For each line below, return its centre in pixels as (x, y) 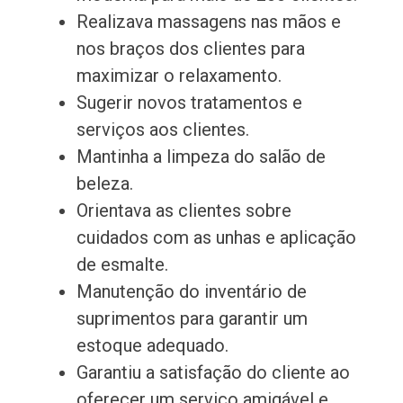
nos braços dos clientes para (190, 49)
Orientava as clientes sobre (184, 211)
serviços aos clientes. (162, 130)
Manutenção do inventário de (191, 292)
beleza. (104, 184)
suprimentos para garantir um (192, 319)
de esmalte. (122, 265)
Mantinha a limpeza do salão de (201, 157)
